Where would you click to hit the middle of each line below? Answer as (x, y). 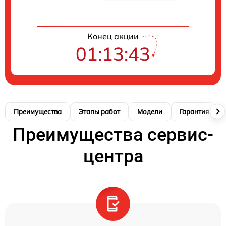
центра (113, 156)
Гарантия (194, 111)
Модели (150, 111)
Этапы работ (99, 111)
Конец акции (113, 36)
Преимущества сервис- (113, 134)
